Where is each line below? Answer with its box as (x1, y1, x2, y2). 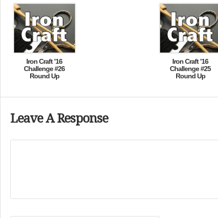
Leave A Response (10, 111, 108, 126)
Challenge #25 (170, 65, 211, 73)
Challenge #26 (24, 65, 65, 73)
